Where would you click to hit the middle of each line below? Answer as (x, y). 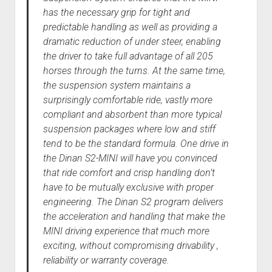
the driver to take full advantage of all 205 (128, 56)
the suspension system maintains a (117, 86)
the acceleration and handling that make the (134, 217)
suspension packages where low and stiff (129, 129)
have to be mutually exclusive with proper (128, 188)
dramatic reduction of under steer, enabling (132, 42)
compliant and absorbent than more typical (132, 115)
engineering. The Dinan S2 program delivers (133, 202)
